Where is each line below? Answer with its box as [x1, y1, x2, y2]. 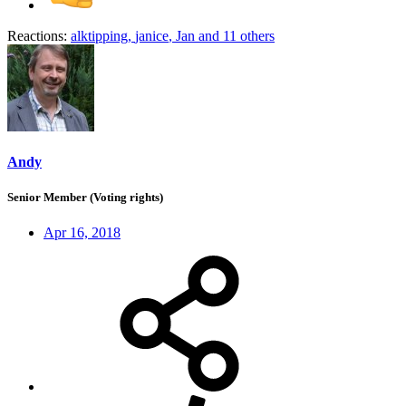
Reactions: [7, 27, 67, 43]
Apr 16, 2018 [43, 225, 121, 241]
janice [135, 27, 169, 43]
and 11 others [195, 27, 275, 43]
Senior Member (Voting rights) [7, 189, 163, 204]
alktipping [71, 27, 128, 43]
